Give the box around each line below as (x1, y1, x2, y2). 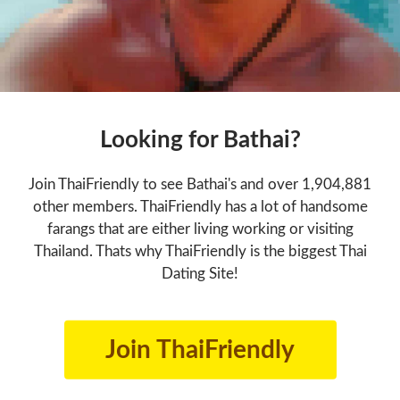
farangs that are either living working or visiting (46, 221, 354, 237)
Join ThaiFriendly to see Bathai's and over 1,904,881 (29, 176, 371, 192)
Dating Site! (162, 265, 238, 281)
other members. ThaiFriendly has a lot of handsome (32, 198, 368, 214)
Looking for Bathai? (99, 128, 301, 152)
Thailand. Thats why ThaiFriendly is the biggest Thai (33, 243, 367, 259)
